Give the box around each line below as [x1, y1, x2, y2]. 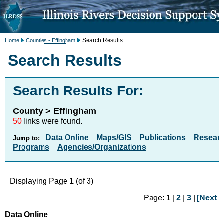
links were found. [22, 117, 82, 125]
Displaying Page [10, 177, 69, 185]
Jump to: [13, 134, 40, 142]
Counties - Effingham [26, 37, 75, 43]
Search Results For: [13, 83, 143, 98]
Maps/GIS [96, 133, 131, 142]
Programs [13, 143, 49, 151]
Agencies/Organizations [57, 143, 146, 151]
